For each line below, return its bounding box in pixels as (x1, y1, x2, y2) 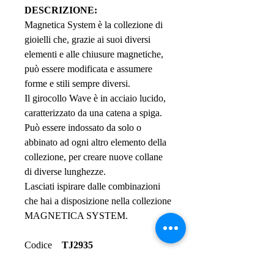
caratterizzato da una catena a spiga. (24, 108, 162, 118)
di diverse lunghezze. (24, 166, 106, 177)
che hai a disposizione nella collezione (24, 196, 171, 206)
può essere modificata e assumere (24, 64, 152, 74)
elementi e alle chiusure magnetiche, (24, 49, 163, 59)
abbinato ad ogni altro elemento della (24, 137, 166, 147)
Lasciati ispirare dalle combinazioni (24, 181, 160, 191)
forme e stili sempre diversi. (24, 78, 130, 89)
